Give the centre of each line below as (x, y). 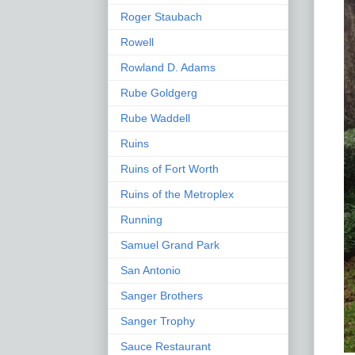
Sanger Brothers (162, 295)
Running (141, 219)
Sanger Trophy (158, 321)
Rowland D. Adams (168, 67)
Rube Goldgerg (159, 92)
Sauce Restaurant (166, 346)
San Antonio (151, 270)
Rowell (137, 42)
